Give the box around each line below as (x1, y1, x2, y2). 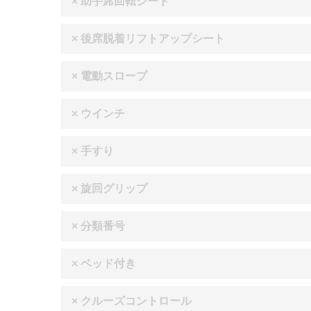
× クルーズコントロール (72, 294, 192, 307)
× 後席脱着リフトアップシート (72, 32, 225, 44)
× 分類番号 (72, 219, 125, 232)
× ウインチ (72, 107, 125, 119)
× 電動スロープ (72, 69, 147, 82)
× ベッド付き (72, 257, 136, 269)
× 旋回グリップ (72, 182, 147, 194)
